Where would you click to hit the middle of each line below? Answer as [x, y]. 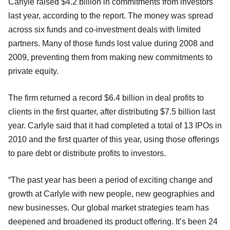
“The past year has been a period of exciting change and [110, 180]
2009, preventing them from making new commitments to [110, 57]
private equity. [33, 71]
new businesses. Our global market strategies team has [109, 207]
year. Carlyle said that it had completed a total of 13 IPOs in [115, 125]
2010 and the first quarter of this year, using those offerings [114, 139]
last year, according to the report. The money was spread [111, 15]
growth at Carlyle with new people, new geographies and [111, 194]
